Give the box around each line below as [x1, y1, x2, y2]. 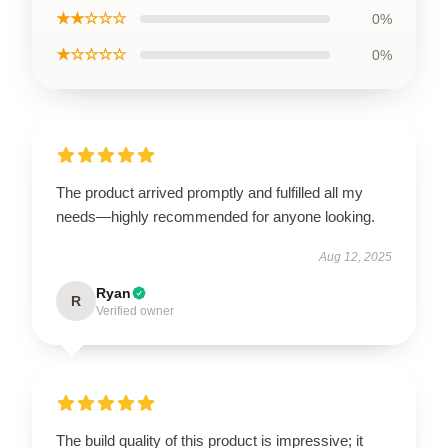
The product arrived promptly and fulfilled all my [56, 184, 363, 201]
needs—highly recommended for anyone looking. [56, 208, 375, 225]
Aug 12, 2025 [319, 250, 392, 264]
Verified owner [96, 304, 174, 318]
